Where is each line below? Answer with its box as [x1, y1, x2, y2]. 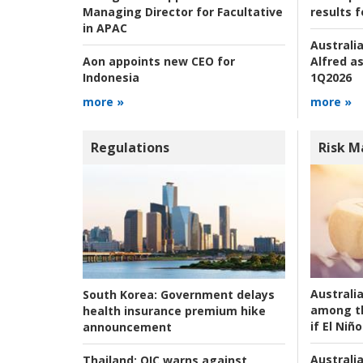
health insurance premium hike [83, 302, 266, 318]
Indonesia [83, 70, 139, 86]
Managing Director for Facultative [83, 4, 283, 20]
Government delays [157, 286, 275, 302]
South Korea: [83, 286, 157, 302]
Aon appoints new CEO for [83, 53, 235, 70]
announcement [83, 318, 172, 335]
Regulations [91, 139, 169, 157]
